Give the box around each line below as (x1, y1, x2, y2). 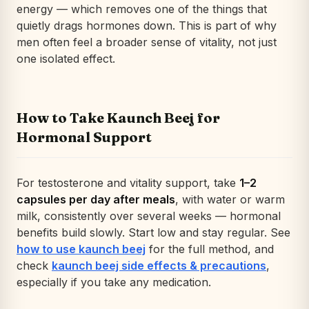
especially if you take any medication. (17, 275, 211, 289)
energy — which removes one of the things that (17, 1, 267, 16)
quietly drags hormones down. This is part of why (17, 18, 277, 32)
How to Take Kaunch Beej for (17, 108, 220, 126)
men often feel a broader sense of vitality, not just (17, 34, 277, 49)
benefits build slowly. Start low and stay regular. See (17, 225, 290, 239)
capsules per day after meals (17, 192, 175, 206)
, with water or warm (175, 192, 285, 206)
